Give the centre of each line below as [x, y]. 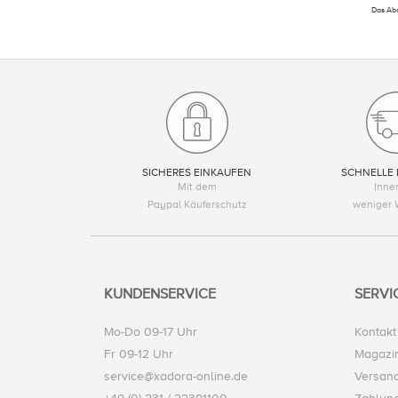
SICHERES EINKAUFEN [197, 173]
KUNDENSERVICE [160, 295]
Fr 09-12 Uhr [139, 354]
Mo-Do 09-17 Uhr [151, 332]
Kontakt [375, 332]
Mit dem [197, 187]
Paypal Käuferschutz [197, 205]
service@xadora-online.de [176, 377]
